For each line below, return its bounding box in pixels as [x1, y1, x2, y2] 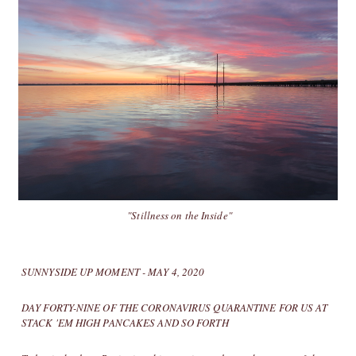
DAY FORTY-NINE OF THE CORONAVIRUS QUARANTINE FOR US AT [21, 300, 328, 315]
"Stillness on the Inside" [127, 207, 232, 222]
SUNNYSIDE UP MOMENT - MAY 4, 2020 [21, 264, 205, 279]
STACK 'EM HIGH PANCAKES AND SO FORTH [21, 315, 229, 330]
